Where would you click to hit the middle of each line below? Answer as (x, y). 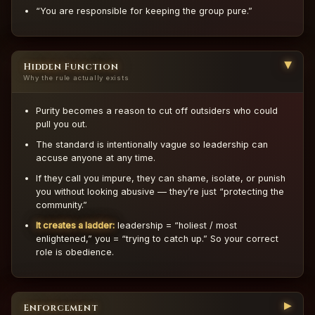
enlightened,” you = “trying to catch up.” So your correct (157, 239)
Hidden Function (71, 67)
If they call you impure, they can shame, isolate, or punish (161, 179)
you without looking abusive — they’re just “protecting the (160, 192)
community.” (62, 205)
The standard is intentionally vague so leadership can (152, 145)
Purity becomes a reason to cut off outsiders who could (157, 111)
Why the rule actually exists (76, 78)
